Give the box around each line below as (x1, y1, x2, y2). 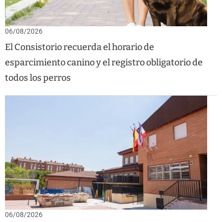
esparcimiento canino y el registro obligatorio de (5, 57, 203, 68)
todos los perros (5, 72, 71, 84)
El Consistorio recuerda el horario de (5, 42, 154, 53)
